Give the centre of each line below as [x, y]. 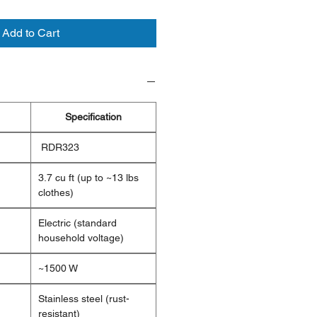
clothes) [56, 193]
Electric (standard [77, 223]
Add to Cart [31, 33]
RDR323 [59, 148]
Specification [93, 117]
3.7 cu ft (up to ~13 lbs [88, 178]
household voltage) [81, 238]
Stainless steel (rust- [84, 299]
